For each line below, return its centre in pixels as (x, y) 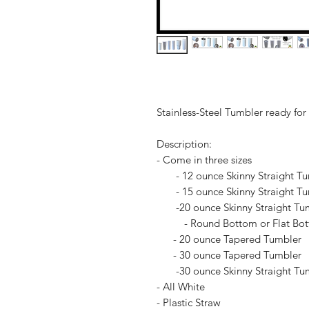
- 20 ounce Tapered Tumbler (229, 239)
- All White (181, 287)
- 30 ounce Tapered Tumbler (229, 255)
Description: (184, 144)
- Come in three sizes (204, 160)
